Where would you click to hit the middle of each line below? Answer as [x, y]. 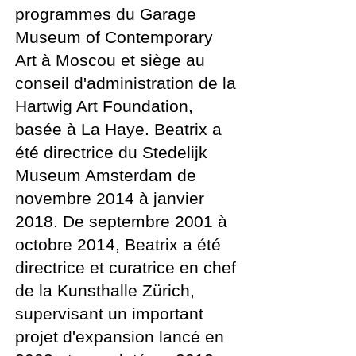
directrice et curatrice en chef [126, 267]
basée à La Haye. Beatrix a [118, 129]
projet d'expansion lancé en [120, 337]
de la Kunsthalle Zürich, [105, 290]
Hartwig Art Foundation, [104, 106]
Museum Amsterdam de [106, 175]
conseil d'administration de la [126, 83]
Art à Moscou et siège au [110, 60]
